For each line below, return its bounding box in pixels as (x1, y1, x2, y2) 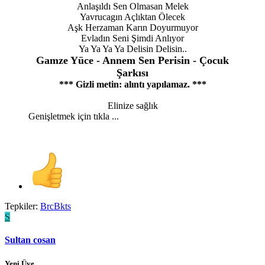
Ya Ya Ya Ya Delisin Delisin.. (78, 44, 187, 54)
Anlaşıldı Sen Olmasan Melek (76, 1, 189, 12)
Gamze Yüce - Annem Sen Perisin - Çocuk (36, 54, 229, 67)
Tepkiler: (5, 201, 38, 212)
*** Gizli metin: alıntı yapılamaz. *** (59, 79, 206, 90)
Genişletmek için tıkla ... (28, 111, 119, 122)
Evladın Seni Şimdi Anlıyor (81, 33, 184, 44)
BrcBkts (40, 201, 71, 212)
